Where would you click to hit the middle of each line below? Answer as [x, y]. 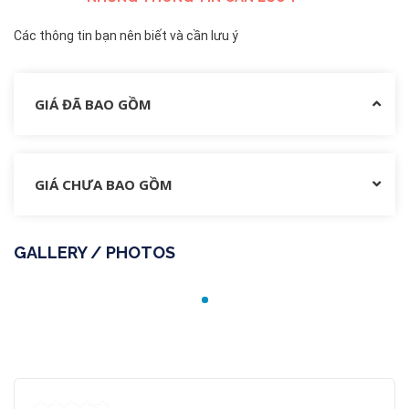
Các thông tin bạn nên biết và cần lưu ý [126, 36]
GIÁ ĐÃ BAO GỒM [93, 105]
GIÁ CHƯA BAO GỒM [104, 185]
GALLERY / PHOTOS [94, 253]
